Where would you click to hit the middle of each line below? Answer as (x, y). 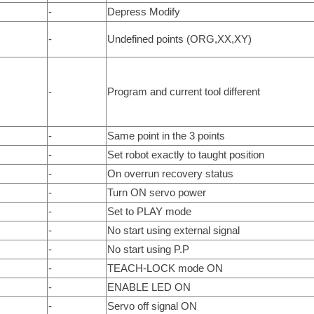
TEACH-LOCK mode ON (165, 268)
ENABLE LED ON (149, 287)
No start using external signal (173, 230)
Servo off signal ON (152, 306)
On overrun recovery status (170, 173)
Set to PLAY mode (149, 211)
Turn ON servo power (156, 192)
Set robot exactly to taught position (185, 154)
